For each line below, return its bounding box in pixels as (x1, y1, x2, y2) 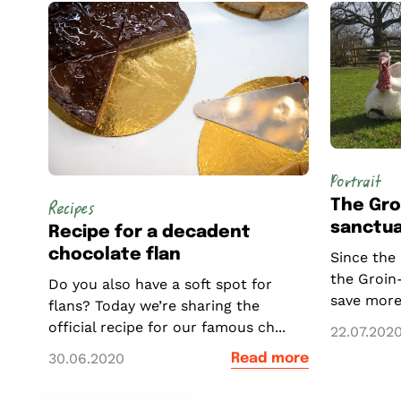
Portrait (330, 170, 381, 193)
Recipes (47, 198, 95, 221)
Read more (231, 351, 309, 367)
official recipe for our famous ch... (47, 319, 286, 337)
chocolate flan (47, 246, 181, 265)
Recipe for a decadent (47, 224, 251, 243)
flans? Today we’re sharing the (47, 297, 260, 315)
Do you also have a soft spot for (47, 276, 272, 294)
